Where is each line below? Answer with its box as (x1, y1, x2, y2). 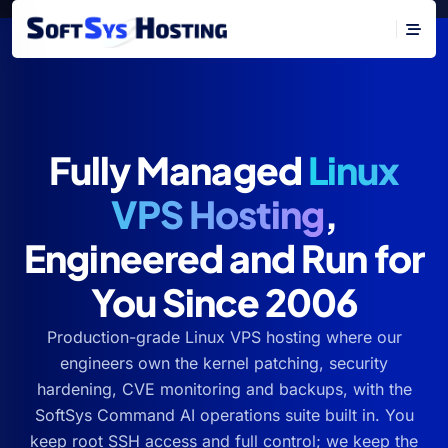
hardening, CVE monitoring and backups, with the (36, 378, 412, 399)
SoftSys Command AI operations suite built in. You (34, 404, 414, 425)
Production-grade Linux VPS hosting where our (46, 326, 402, 347)
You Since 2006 (90, 277, 358, 325)
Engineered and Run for (24, 233, 424, 281)
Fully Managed (48, 145, 308, 193)
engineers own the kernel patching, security (60, 352, 388, 373)
